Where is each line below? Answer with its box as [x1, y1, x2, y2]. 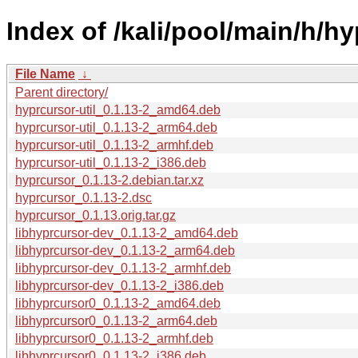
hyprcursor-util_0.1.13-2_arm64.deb [15, 120, 217, 134]
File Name [15, 66, 75, 81]
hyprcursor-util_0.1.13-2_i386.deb [15, 155, 206, 169]
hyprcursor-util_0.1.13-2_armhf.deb [15, 137, 213, 152]
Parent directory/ [15, 85, 108, 99]
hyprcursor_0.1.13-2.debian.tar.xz [15, 173, 204, 187]
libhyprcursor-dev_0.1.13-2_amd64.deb [15, 225, 238, 240]
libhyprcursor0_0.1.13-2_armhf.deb [15, 331, 213, 345]
